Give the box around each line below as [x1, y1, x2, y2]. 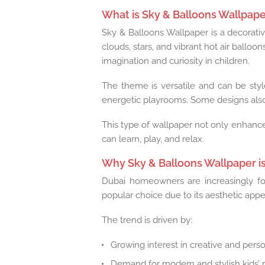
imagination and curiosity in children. [102, 55, 250, 66]
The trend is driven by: [102, 214, 192, 225]
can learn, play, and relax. [102, 133, 204, 144]
